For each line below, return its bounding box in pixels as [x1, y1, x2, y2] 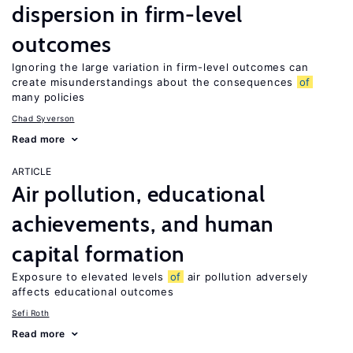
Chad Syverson [12, 113, 75, 123]
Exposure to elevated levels [12, 270, 168, 283]
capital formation [12, 240, 186, 267]
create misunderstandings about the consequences [12, 76, 297, 88]
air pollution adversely [184, 270, 308, 283]
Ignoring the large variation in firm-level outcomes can [12, 61, 309, 73]
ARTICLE [12, 165, 51, 177]
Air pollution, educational [12, 180, 266, 207]
